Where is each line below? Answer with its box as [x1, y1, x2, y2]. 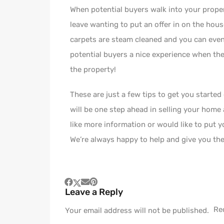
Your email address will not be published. [65, 206, 209, 215]
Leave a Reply [65, 186, 123, 198]
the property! [70, 65, 116, 74]
